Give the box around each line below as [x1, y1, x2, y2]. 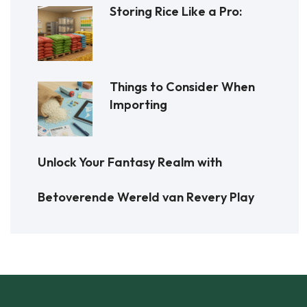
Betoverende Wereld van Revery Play [38, 188, 254, 205]
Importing [110, 96, 167, 112]
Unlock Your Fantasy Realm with [38, 153, 222, 170]
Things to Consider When [110, 78, 255, 95]
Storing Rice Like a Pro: [110, 3, 242, 19]
